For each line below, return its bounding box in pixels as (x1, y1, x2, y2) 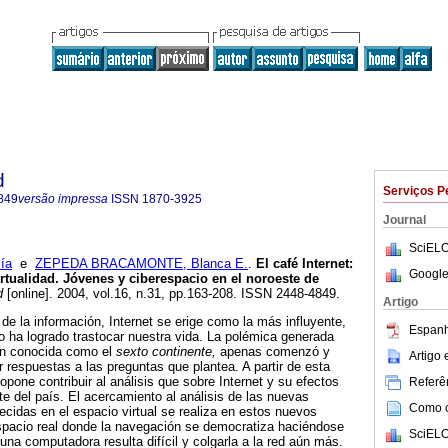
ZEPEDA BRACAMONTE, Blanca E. (35, 256, 248, 272)
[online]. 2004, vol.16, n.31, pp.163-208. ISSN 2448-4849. (3, 286, 340, 302)
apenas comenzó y (216, 344, 330, 360)
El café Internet (256, 256, 349, 272)
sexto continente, (116, 344, 216, 360)
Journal (383, 213, 426, 227)
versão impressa (18, 192, 108, 206)
